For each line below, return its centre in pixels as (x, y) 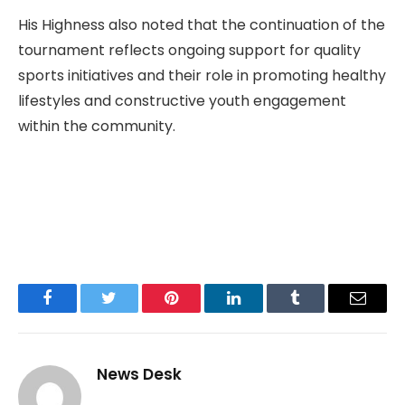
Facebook (77, 311)
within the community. (97, 126)
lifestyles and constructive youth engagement (182, 100)
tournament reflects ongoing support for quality (189, 50)
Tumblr (318, 311)
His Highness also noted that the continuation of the (202, 24)
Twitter (132, 311)
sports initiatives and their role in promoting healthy (202, 75)
